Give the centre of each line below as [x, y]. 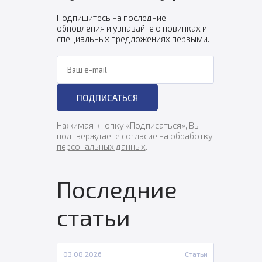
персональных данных [101, 146]
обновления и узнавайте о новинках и [132, 28]
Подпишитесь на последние [111, 18]
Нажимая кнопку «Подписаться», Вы [128, 125]
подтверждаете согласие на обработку [135, 136]
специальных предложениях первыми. [133, 39]
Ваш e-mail [77, 61]
